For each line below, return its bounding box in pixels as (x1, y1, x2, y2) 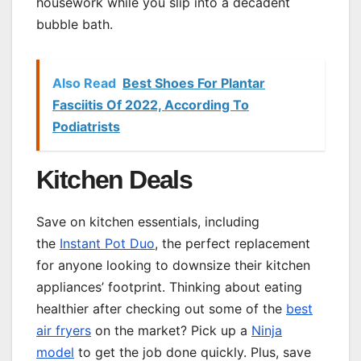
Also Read (52, 74, 116, 91)
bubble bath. (36, 15, 113, 32)
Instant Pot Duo (60, 234, 155, 251)
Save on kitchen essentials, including (36, 213, 259, 230)
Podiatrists (52, 118, 120, 135)
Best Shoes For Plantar (122, 74, 265, 91)
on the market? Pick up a (91, 322, 251, 338)
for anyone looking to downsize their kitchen (36, 256, 310, 273)
